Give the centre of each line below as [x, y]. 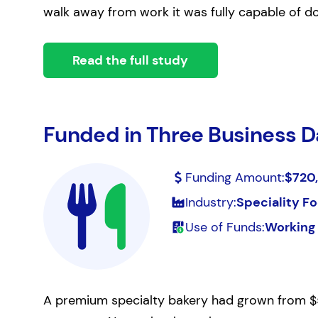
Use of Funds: [225, 227]
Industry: [210, 202]
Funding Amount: [235, 177]
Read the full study [131, 60]
